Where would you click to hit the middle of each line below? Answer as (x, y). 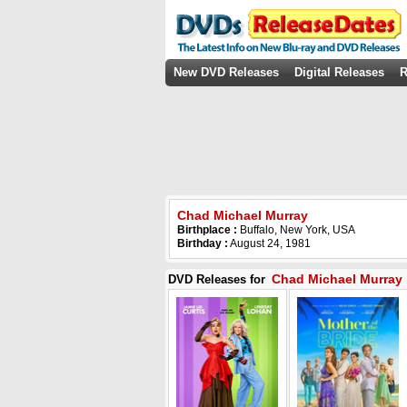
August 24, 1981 (269, 243)
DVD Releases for (218, 279)
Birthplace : (208, 230)
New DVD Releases (226, 72)
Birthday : (203, 243)
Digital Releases (339, 72)
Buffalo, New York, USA (298, 230)
